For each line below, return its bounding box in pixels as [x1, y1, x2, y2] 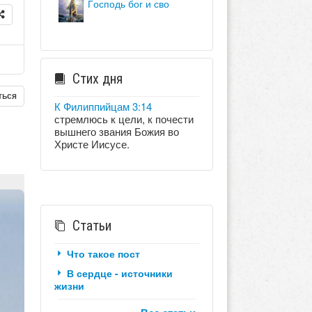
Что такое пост [66, 246, 140, 260]
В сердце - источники [66, 265, 173, 280]
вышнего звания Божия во [54, 123, 179, 139]
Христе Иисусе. [54, 136, 130, 151]
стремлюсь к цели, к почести [54, 111, 194, 126]
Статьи [72, 217, 111, 234]
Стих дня [72, 70, 123, 87]
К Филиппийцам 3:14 [54, 98, 152, 114]
